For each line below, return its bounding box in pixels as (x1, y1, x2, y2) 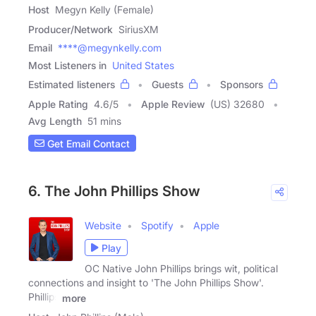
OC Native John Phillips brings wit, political (85, 262, 278, 275)
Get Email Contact (44, 137, 130, 150)
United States (112, 59, 174, 72)
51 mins (87, 115, 121, 128)
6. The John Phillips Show (28, 183, 200, 200)
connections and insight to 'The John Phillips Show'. (28, 276, 264, 289)
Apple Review (141, 98, 205, 111)
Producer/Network (28, 23, 113, 36)
